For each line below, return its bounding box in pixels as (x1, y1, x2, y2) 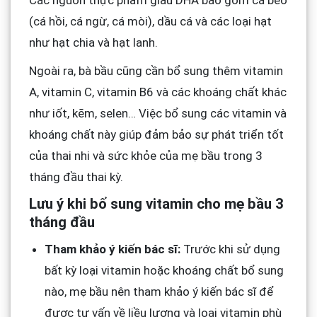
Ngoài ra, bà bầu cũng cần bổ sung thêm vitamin (28, 64, 283, 79)
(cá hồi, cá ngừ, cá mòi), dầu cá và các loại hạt (28, 14, 272, 29)
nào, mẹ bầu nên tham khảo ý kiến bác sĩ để (44, 284, 274, 299)
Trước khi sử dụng (180, 242, 280, 257)
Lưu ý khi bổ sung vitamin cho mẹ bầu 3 (28, 195, 284, 213)
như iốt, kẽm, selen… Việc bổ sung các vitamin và (28, 106, 287, 121)
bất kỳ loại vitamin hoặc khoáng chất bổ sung (44, 263, 284, 278)
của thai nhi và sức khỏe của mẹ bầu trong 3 (28, 149, 263, 163)
